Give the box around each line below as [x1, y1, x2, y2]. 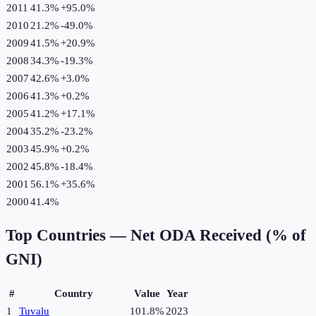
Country [54, 288, 93, 300]
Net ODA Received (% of [130, 226, 306, 245]
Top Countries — [6, 226, 130, 245]
